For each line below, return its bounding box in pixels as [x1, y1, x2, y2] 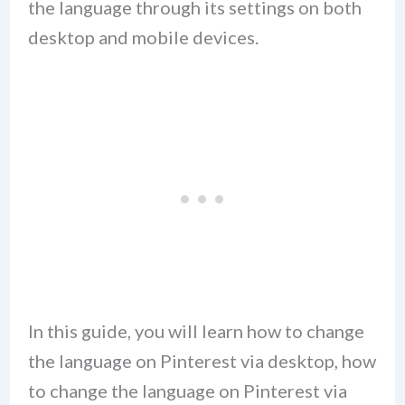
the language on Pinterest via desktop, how [27, 350, 376, 372]
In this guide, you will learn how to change [27, 320, 364, 343]
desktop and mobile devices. [27, 25, 259, 48]
